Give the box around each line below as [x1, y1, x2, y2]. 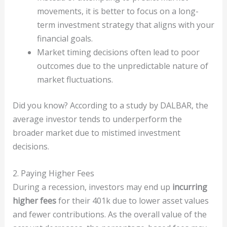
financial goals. [36, 32, 93, 44]
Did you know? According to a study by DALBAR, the [12, 99, 208, 111]
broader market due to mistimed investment [12, 127, 180, 138]
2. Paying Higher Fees [12, 167, 94, 179]
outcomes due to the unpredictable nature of [36, 60, 208, 71]
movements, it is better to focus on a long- [36, 5, 199, 17]
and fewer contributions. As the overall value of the [12, 208, 207, 220]
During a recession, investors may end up [12, 181, 172, 193]
